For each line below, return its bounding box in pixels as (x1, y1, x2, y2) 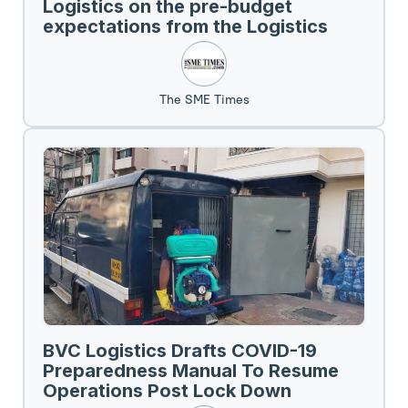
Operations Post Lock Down (43, 379, 291, 402)
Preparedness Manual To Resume (43, 359, 339, 382)
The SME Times (158, 90, 250, 107)
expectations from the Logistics (43, 15, 328, 37)
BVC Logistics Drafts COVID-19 (43, 339, 317, 362)
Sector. (43, 35, 108, 57)
